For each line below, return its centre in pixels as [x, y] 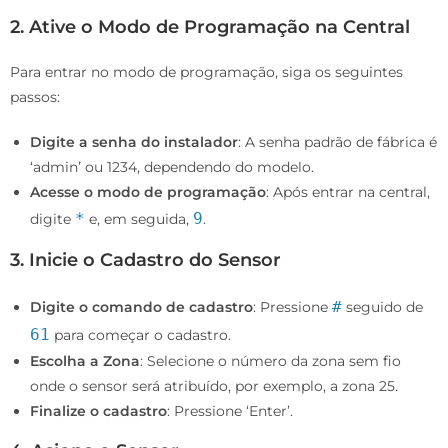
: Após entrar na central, [348, 191]
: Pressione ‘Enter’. [230, 410]
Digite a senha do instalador [134, 141]
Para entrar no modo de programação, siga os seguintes [206, 71]
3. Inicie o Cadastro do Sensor [145, 259]
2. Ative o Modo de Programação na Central [210, 26]
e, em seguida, [139, 218]
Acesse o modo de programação [148, 191]
